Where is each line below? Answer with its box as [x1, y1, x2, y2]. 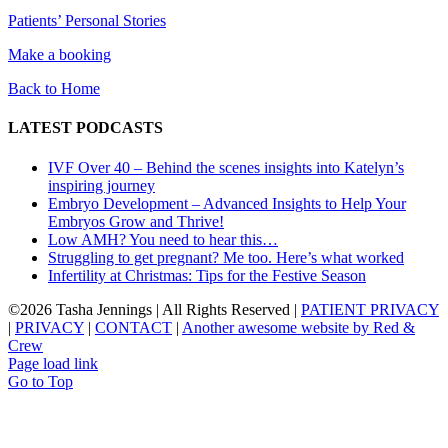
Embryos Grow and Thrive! [48, 212, 224, 230]
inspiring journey [48, 176, 155, 194]
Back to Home [8, 80, 100, 98]
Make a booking [8, 46, 111, 64]
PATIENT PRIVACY [301, 300, 439, 318]
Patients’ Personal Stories [8, 12, 166, 30]
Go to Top [8, 372, 73, 390]
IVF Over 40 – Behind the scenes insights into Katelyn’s [48, 158, 404, 176]
